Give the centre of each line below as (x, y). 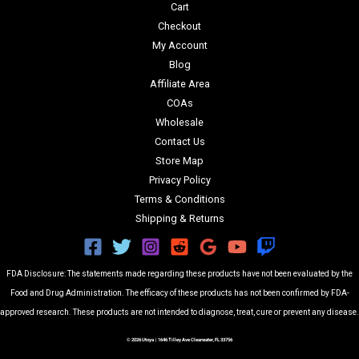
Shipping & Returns (179, 218)
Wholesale (179, 122)
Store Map (179, 160)
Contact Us (179, 141)
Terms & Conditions (179, 199)
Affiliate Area (179, 83)
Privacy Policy (179, 179)
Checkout (179, 26)
